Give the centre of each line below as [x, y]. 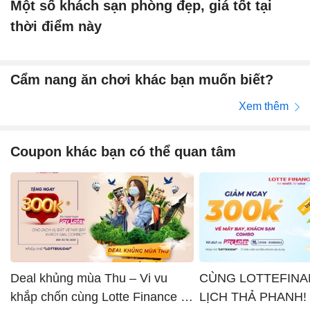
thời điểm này [56, 26]
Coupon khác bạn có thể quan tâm [123, 151]
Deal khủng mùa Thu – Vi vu [89, 278]
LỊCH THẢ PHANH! [253, 297]
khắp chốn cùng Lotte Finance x [99, 297]
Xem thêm [265, 106]
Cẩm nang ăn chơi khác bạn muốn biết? [142, 80]
